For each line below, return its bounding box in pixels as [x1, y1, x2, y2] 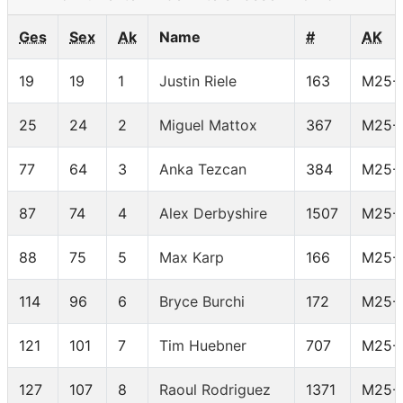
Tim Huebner [159, 336, 246, 355]
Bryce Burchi [159, 292, 245, 311]
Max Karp [159, 248, 224, 267]
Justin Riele [159, 72, 237, 91]
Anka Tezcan [159, 160, 246, 179]
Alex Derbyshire [159, 204, 267, 223]
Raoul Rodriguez [159, 381, 271, 399]
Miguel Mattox [159, 116, 257, 135]
